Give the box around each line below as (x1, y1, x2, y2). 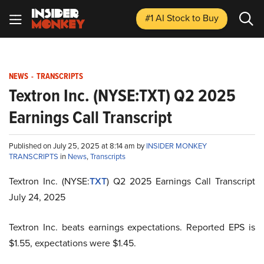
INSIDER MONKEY (146, 140, 207, 151)
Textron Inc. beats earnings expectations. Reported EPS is (9, 220, 255, 234)
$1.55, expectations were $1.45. (9, 236, 136, 250)
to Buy (192, 11, 219, 25)
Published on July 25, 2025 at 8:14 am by (9, 140, 146, 151)
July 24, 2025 (9, 190, 65, 204)
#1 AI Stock (145, 11, 192, 25)
